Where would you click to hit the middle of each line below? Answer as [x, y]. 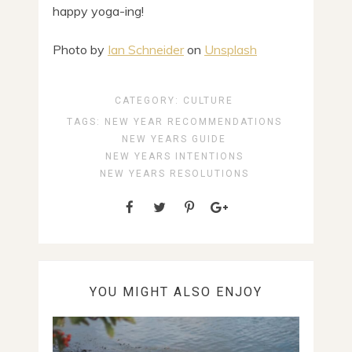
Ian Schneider [146, 49]
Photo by [80, 49]
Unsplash [231, 49]
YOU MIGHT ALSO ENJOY [176, 291]
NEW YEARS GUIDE [174, 139]
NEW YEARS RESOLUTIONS [174, 173]
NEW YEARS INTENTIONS [174, 156]
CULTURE [208, 100]
